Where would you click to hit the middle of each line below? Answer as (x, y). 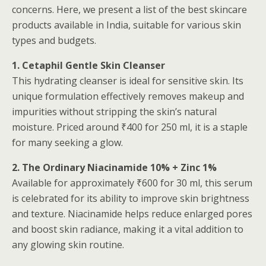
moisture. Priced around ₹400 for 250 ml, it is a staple (130, 127)
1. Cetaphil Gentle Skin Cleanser (88, 65)
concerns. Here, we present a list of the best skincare (129, 9)
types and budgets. (54, 40)
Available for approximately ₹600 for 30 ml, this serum (132, 183)
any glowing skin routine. (68, 245)
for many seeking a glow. (67, 142)
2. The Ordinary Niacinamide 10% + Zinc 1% (114, 167)
